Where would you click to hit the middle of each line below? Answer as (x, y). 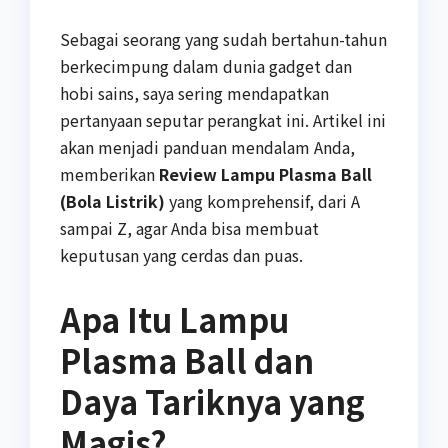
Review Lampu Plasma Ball (265, 173)
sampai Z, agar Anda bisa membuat (189, 227)
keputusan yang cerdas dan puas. (181, 254)
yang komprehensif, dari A (262, 200)
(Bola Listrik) (112, 200)
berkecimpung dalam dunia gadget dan (206, 65)
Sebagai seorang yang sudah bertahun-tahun (223, 38)
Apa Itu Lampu (174, 318)
